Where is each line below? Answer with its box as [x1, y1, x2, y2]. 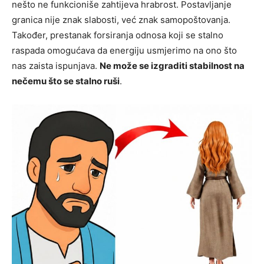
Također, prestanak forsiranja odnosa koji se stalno [12, 29, 223, 41]
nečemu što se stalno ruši [12, 75, 120, 87]
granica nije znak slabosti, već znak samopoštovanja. [12, 14, 230, 26]
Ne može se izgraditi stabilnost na [100, 60, 245, 72]
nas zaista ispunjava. [12, 60, 100, 72]
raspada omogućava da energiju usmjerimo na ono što [12, 45, 237, 57]
